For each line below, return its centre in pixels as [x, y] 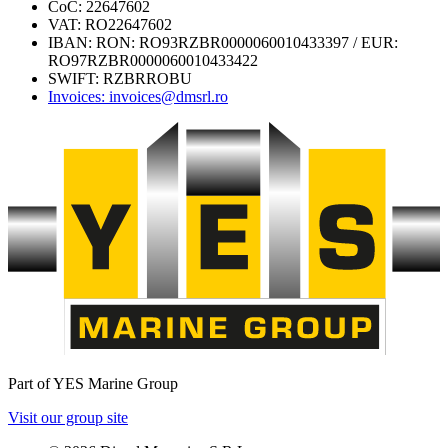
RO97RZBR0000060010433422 [153, 61]
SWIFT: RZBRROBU [120, 79]
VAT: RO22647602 [110, 25]
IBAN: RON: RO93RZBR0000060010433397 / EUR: [223, 43]
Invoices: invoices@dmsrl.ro [138, 97]
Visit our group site [68, 417]
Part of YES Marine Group [93, 383]
